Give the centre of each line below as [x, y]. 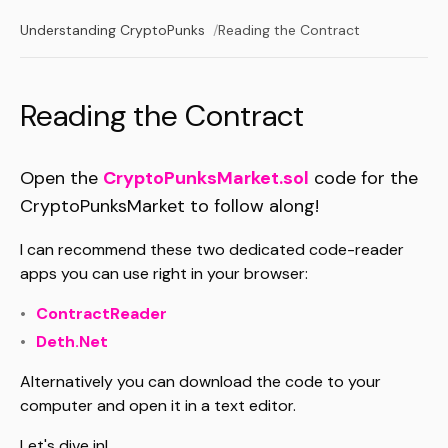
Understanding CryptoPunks [112, 30]
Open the [61, 178]
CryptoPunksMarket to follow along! [169, 206]
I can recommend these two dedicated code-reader [212, 249]
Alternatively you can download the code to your [200, 381]
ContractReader [101, 313]
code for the [363, 178]
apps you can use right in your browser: [164, 273]
